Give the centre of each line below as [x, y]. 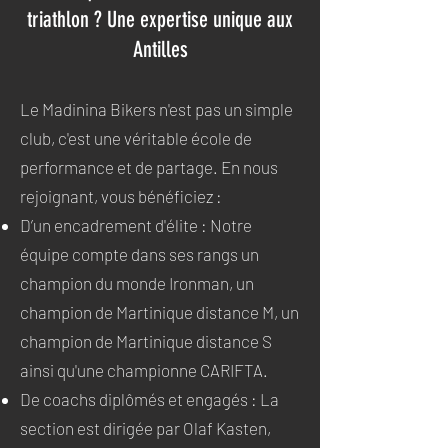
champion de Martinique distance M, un [159, 312]
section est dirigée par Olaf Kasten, [145, 428]
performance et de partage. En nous [149, 167]
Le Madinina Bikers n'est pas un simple [156, 109]
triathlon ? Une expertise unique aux [160, 19]
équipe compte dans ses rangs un [139, 254]
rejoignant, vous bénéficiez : [121, 196]
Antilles [160, 49]
